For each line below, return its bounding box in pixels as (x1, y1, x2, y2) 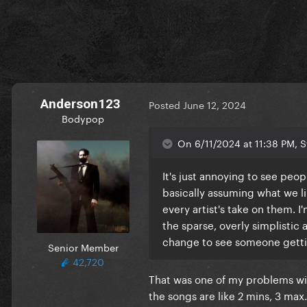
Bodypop (62, 110, 104, 125)
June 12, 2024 (183, 97, 246, 112)
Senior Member (47, 238, 119, 254)
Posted (149, 97, 183, 112)
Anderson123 (40, 95, 121, 112)
